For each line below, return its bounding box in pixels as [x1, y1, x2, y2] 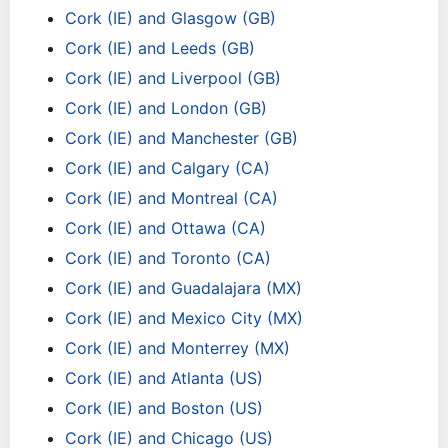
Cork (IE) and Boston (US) [65, 398, 263, 418]
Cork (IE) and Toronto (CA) [65, 248, 271, 268]
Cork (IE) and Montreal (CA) [65, 188, 278, 208]
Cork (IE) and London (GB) [65, 98, 267, 118]
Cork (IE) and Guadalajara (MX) [65, 278, 302, 298]
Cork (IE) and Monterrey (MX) [65, 338, 290, 358]
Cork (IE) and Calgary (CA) [65, 158, 270, 178]
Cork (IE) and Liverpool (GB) [65, 68, 281, 88]
